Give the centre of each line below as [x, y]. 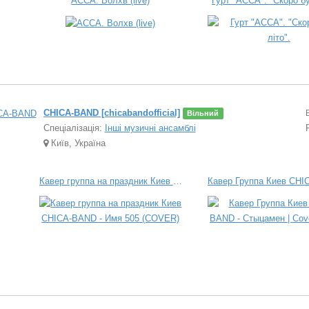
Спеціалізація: [72, 128]
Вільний [203, 113]
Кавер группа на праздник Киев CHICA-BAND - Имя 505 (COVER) [177, 181]
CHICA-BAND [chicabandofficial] [111, 113]
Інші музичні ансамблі [150, 128]
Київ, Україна [77, 143]
